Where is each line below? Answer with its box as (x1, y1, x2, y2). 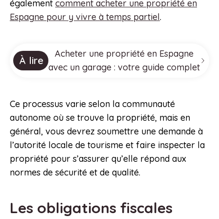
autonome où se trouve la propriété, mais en (10, 112, 190, 124)
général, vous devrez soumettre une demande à (10, 126, 203, 137)
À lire (19, 54, 44, 67)
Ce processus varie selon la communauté (10, 98, 175, 110)
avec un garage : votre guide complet (48, 62, 200, 73)
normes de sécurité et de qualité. (10, 167, 140, 178)
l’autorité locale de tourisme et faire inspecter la (10, 139, 205, 151)
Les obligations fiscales (10, 198, 176, 218)
